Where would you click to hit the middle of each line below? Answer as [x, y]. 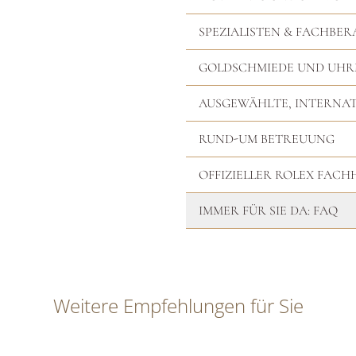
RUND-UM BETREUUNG [267, 139]
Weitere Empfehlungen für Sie [178, 306]
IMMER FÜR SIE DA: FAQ [268, 211]
